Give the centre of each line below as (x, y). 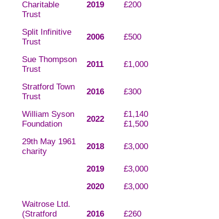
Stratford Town (48, 87)
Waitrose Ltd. (46, 204)
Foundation (42, 124)
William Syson (48, 114)
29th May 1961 (49, 142)
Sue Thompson (49, 60)
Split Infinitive (46, 32)
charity (34, 152)
